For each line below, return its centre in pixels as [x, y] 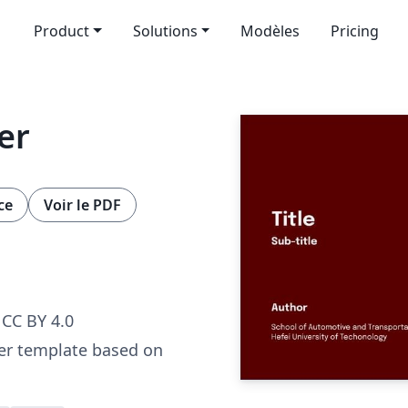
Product [61, 31]
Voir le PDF [82, 204]
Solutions [165, 31]
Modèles [270, 31]
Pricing [355, 31]
